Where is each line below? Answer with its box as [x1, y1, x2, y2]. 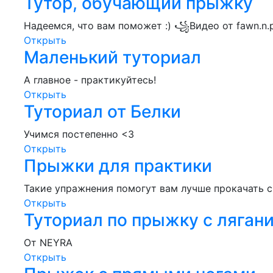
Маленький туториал [24, 46, 201, 68]
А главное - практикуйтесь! [24, 73, 156, 86]
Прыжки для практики [24, 155, 212, 176]
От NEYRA [24, 236, 73, 249]
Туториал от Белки [24, 101, 181, 122]
